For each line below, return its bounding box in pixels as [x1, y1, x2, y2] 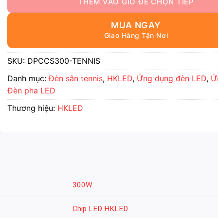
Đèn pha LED [7, 86, 55, 95]
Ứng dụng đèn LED [137, 73, 206, 83]
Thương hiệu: [7, 103, 57, 113]
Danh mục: [7, 73, 49, 83]
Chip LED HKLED [72, 204, 128, 213]
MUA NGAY [111, 20, 161, 30]
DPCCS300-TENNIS [27, 56, 100, 66]
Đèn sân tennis [49, 73, 103, 83]
